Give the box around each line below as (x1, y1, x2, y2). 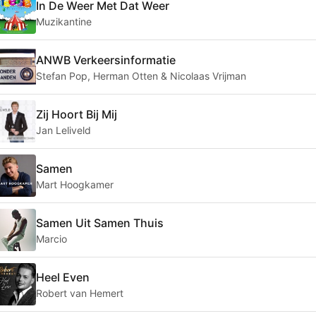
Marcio (36, 232, 67, 245)
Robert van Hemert (36, 286, 123, 299)
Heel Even (36, 269, 90, 284)
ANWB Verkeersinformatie (36, 52, 176, 67)
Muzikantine (36, 15, 92, 28)
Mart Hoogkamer (36, 178, 114, 190)
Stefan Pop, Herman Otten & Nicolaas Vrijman (36, 69, 246, 82)
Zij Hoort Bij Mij (36, 107, 117, 121)
